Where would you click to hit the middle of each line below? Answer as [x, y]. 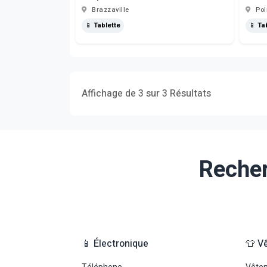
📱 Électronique [115, 244]
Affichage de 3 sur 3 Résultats [146, 94]
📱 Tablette [103, 25]
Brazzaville [109, 10]
